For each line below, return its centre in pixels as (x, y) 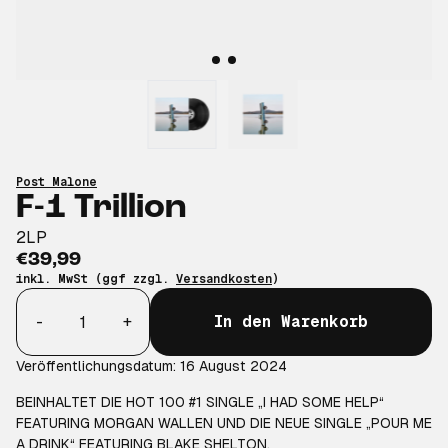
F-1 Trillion (101, 208)
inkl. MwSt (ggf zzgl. (96, 279)
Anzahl (41, 298)
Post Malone (56, 182)
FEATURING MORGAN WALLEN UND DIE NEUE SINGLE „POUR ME (224, 423)
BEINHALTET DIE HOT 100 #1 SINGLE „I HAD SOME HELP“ (200, 402)
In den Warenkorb (291, 321)
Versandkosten (224, 279)
